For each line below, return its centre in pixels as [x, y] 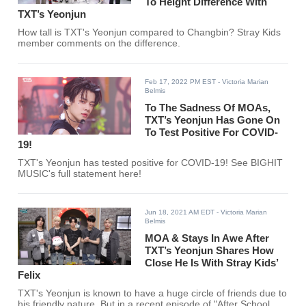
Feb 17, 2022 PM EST [181, 82]
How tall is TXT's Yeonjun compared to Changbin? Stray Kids [150, 33]
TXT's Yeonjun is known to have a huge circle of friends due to [153, 294]
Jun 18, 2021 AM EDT [180, 212]
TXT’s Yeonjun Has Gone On [213, 120]
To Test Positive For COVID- [212, 133]
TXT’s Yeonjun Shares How [210, 251]
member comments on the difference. [99, 44]
